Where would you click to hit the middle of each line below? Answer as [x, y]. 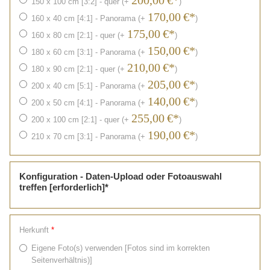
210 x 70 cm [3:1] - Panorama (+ [89, 137]
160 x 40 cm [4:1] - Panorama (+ [89, 19]
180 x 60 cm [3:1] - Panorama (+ [89, 52]
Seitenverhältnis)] [62, 260]
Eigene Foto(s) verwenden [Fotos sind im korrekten [121, 248]
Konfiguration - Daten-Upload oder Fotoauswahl [121, 177]
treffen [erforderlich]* [64, 187]
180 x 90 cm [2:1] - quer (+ [79, 69]
